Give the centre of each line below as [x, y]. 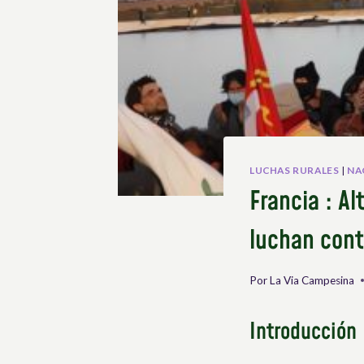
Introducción [303, 331]
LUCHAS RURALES [295, 171]
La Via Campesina [312, 280]
